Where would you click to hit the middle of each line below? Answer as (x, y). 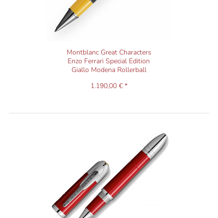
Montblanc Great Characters (109, 53)
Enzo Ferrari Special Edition (109, 61)
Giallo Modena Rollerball (109, 70)
